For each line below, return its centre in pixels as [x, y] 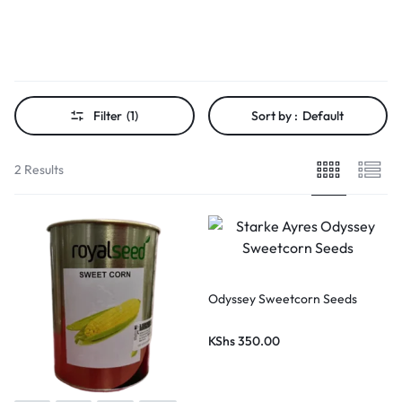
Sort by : [275, 116]
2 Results [39, 169]
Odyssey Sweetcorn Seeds [283, 298]
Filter [108, 116]
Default [323, 116]
